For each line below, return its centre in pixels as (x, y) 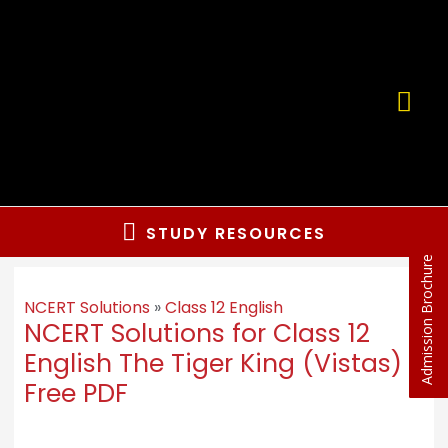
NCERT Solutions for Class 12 (196, 334)
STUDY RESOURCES (236, 233)
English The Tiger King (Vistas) (212, 364)
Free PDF (75, 394)
